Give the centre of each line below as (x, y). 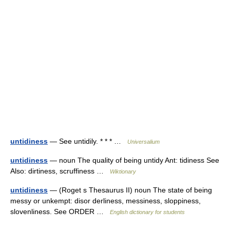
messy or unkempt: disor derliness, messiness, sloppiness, (106, 201)
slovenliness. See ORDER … (60, 212)
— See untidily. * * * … (88, 141)
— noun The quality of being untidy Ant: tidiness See (133, 160)
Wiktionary (123, 171)
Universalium (143, 142)
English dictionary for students (147, 212)
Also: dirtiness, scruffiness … (60, 171)
